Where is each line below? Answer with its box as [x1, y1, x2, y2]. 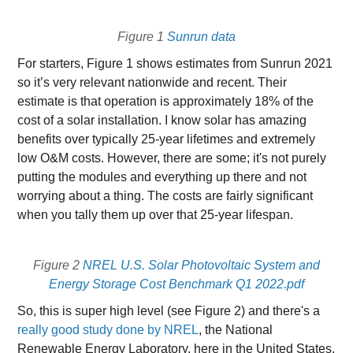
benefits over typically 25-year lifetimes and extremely [17, 132, 316, 146]
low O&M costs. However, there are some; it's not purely [17, 151, 327, 165]
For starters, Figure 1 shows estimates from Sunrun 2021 [17, 57, 333, 70]
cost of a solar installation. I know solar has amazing [17, 113, 307, 127]
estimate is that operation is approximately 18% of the [17, 95, 314, 108]
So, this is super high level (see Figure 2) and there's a [17, 304, 321, 318]
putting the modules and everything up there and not [17, 170, 307, 184]
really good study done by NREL [17, 323, 199, 336]
